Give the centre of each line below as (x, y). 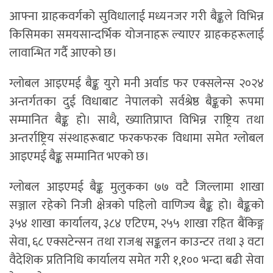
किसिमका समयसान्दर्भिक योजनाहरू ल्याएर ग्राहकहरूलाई (136, 35)
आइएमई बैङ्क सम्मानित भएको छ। (79, 157)
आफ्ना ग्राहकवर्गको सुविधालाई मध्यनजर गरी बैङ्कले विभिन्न (136, 17)
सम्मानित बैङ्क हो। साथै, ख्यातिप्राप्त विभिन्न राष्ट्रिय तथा (136, 120)
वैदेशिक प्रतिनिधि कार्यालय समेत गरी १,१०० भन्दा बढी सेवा (136, 261)
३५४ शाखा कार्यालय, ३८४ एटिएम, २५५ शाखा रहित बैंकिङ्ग (136, 224)
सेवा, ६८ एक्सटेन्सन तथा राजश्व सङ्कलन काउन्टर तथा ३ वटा (136, 242)
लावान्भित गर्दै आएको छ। (63, 53)
